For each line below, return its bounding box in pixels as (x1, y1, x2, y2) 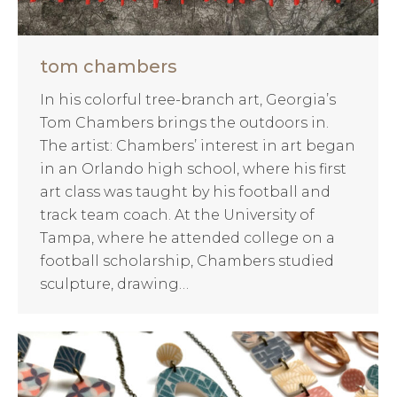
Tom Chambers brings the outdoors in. (40, 113, 329, 131)
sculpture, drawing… (40, 275, 189, 292)
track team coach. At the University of (40, 206, 315, 223)
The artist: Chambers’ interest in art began (40, 136, 355, 154)
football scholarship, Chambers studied (40, 252, 334, 269)
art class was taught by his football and (40, 183, 331, 200)
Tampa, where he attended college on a (40, 229, 335, 246)
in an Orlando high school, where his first (40, 160, 346, 177)
